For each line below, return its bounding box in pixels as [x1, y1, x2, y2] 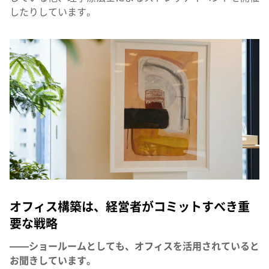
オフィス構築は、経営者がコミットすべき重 [10, 200, 250, 215]
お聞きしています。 [10, 255, 96, 267]
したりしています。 [10, 7, 96, 19]
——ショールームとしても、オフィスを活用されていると [10, 241, 259, 253]
